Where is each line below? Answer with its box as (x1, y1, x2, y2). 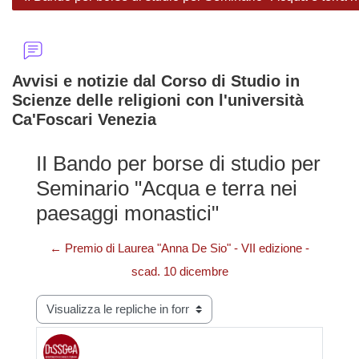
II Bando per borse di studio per (36, 151, 321, 176)
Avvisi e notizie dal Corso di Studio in (12, 72, 300, 91)
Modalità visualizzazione (35, 296, 175, 311)
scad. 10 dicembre (131, 265, 228, 279)
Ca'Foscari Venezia (12, 111, 156, 129)
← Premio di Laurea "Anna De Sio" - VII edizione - (50, 242, 309, 256)
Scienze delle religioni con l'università (12, 91, 304, 110)
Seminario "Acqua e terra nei (36, 176, 297, 201)
